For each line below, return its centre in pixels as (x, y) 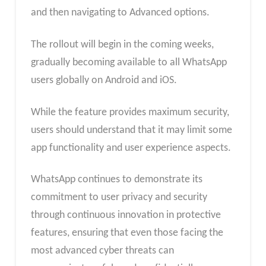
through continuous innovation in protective (126, 216)
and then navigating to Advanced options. (120, 13)
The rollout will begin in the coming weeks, (122, 45)
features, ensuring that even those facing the (127, 233)
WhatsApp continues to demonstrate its (116, 180)
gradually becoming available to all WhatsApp (129, 63)
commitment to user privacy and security (119, 198)
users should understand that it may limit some (131, 130)
